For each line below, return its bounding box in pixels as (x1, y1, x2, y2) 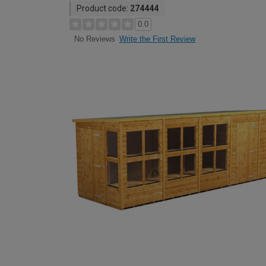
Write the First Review (119, 34, 195, 43)
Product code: (77, 4, 130, 13)
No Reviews (74, 34, 115, 44)
